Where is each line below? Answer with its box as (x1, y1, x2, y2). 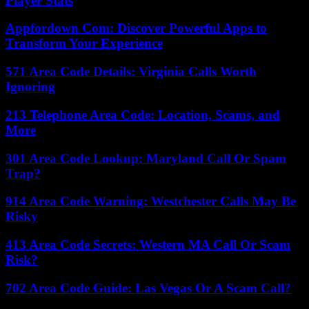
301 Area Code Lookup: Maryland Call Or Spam (6, 150, 286, 166)
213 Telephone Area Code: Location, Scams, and (6, 107, 280, 122)
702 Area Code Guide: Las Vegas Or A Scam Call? (6, 280, 291, 295)
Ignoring (6, 79, 55, 94)
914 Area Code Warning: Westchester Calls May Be (6, 194, 296, 209)
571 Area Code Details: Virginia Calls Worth (6, 64, 257, 79)
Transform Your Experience (6, 36, 163, 51)
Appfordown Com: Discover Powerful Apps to (6, 21, 267, 36)
